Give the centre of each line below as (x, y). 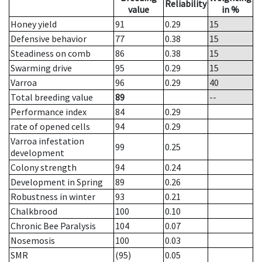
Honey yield (34, 24)
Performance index (49, 112)
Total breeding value (52, 97)
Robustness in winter (53, 197)
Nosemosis (33, 241)
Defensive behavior (49, 39)
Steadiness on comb (51, 54)
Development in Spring (57, 182)
